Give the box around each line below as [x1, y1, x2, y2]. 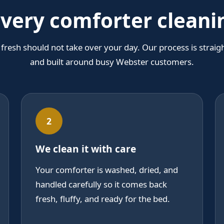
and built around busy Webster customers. [30, 56, 194, 68]
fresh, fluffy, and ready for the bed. [35, 193, 170, 205]
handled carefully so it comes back [35, 178, 167, 190]
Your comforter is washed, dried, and [35, 164, 178, 176]
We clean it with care [35, 142, 136, 156]
